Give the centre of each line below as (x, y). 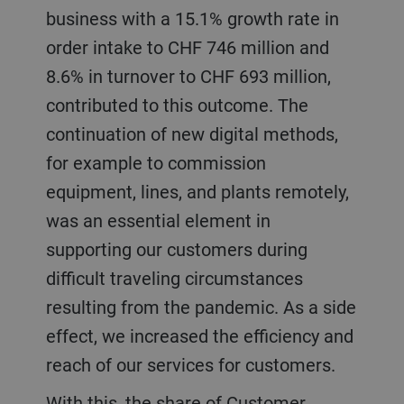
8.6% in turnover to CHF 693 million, (188, 76)
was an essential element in (158, 220)
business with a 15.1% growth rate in (192, 18)
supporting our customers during (176, 249)
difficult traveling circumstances (174, 278)
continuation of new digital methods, (192, 133)
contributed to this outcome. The (177, 105)
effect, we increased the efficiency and (199, 335)
